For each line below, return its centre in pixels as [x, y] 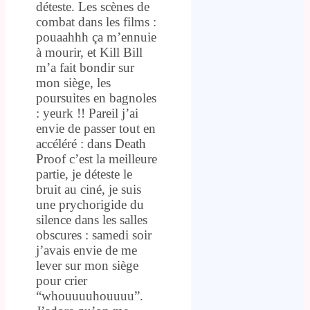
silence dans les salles [92, 219]
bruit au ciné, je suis [89, 189]
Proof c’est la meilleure [97, 158]
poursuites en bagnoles [96, 98]
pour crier [62, 280]
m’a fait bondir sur [85, 67]
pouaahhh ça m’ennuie [96, 37]
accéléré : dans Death [91, 143]
